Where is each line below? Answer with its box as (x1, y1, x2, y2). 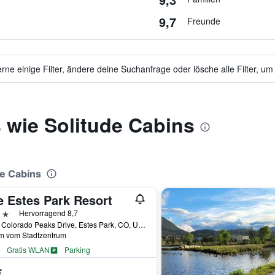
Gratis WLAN (6, 244, 50, 255)
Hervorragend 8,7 (18, 207, 78, 218)
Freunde (187, 15, 220, 27)
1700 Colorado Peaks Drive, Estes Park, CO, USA (137, 219, 145, 230)
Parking (64, 244, 90, 255)
